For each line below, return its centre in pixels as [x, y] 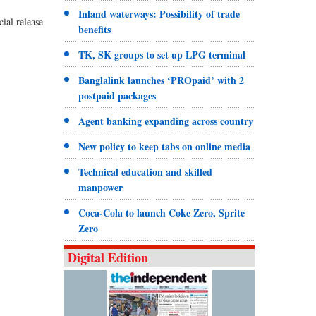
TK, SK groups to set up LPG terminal [162, 54]
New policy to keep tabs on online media [164, 146]
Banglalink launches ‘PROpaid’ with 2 [161, 80]
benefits [94, 29]
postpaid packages [117, 95]
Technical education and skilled [145, 171]
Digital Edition [108, 257]
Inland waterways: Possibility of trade [159, 13]
